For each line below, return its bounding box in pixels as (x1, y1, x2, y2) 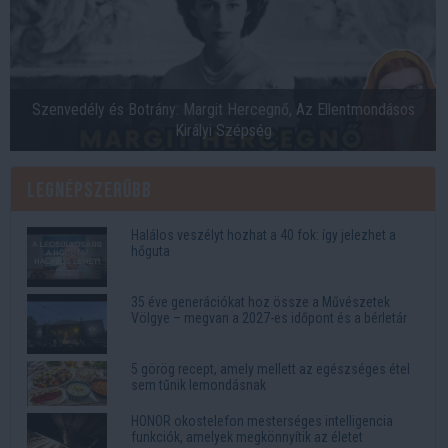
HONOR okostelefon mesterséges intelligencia (131, 413, 393, 430)
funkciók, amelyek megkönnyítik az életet (131, 429, 363, 446)
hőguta (131, 243, 170, 260)
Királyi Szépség (174, 121, 272, 141)
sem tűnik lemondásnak (131, 377, 266, 394)
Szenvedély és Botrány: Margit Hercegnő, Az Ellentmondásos (31, 100, 415, 120)
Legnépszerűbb (27, 178, 152, 204)
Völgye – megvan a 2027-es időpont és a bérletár (131, 310, 407, 327)
